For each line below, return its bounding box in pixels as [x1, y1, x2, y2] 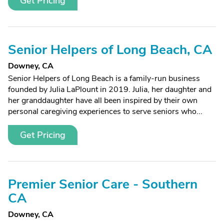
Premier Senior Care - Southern [8, 175, 197, 193]
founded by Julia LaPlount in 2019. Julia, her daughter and [8, 84, 211, 95]
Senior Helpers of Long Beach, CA [8, 41, 212, 58]
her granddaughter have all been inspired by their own [8, 95, 197, 106]
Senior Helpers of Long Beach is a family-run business [8, 73, 200, 84]
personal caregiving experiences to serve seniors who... [8, 106, 202, 117]
